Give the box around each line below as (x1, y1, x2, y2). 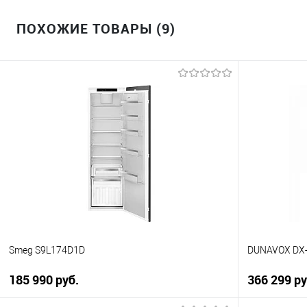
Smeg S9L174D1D (9, 245, 85, 256)
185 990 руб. (9, 271, 79, 288)
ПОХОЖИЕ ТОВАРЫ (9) (16, 19, 175, 38)
